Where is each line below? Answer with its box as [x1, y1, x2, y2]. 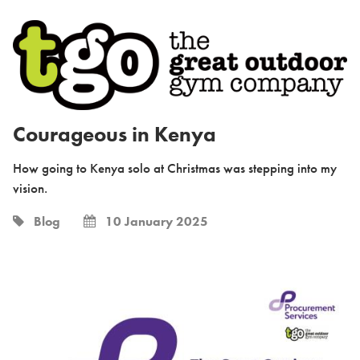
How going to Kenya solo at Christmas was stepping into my [13, 159, 337, 178]
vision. [13, 179, 47, 198]
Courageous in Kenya [13, 121, 216, 149]
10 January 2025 [96, 213, 208, 231]
